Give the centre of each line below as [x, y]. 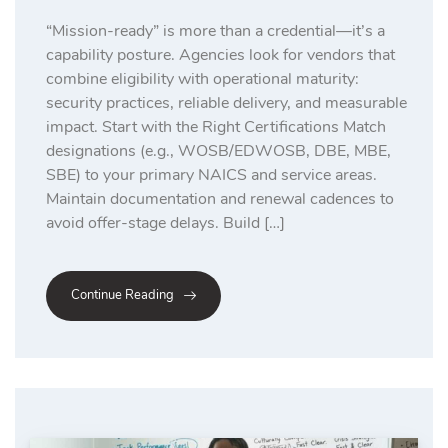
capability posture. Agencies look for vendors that [220, 55]
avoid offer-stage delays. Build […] [165, 223]
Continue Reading [122, 295]
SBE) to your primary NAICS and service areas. [211, 175]
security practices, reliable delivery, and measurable [226, 103]
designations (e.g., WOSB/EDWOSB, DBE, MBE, [218, 151]
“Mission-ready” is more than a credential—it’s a [215, 31]
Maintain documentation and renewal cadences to [220, 199]
